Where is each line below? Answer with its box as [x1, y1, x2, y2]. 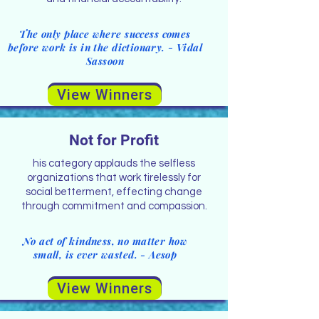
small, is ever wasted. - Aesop [33, 248, 177, 261]
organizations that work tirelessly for [27, 172, 201, 183]
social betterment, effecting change [26, 187, 202, 197]
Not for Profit [69, 132, 159, 149]
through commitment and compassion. [21, 201, 207, 211]
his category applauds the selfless [33, 158, 195, 169]
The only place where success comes [19, 27, 191, 41]
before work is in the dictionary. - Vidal [7, 41, 203, 54]
